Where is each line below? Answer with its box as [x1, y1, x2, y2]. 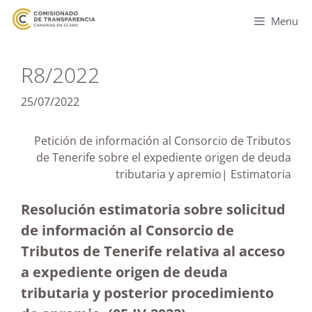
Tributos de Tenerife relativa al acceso [21, 242, 285, 260]
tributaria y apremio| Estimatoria [116, 166, 291, 182]
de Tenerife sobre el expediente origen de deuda [36, 150, 291, 165]
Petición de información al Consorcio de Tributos [34, 133, 291, 148]
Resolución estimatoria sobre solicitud [21, 200, 286, 219]
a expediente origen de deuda [21, 263, 228, 281]
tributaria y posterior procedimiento [21, 283, 274, 302]
